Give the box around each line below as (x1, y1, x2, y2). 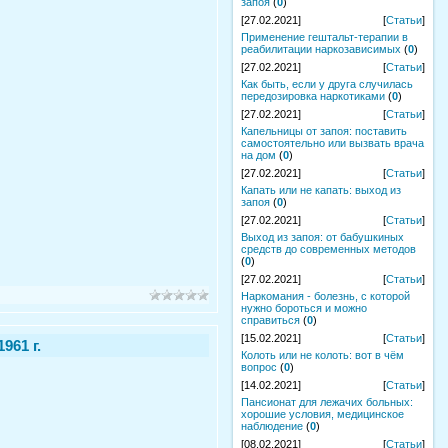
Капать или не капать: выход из (241, 184, 401, 196)
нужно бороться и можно (241, 302, 367, 314)
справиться (241, 314, 300, 326)
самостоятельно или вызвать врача (241, 137, 424, 149)
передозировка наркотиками (241, 90, 385, 102)
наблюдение (241, 420, 303, 432)
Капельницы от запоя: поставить (241, 125, 407, 137)
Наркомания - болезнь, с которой (241, 290, 410, 302)
